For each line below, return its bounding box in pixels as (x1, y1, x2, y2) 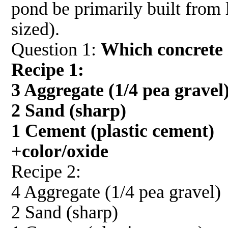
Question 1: (11, 39, 101, 60)
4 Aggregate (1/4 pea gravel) (11, 181, 221, 202)
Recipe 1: (11, 59, 84, 80)
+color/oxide (11, 140, 108, 161)
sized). (11, 18, 60, 39)
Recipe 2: (11, 161, 81, 182)
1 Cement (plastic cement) (11, 120, 214, 141)
